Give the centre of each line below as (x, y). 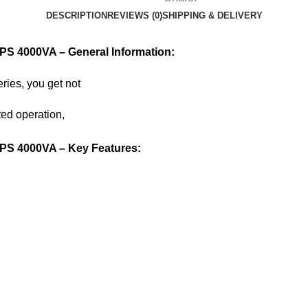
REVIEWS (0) (134, 15)
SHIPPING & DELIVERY (212, 15)
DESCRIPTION (76, 15)
